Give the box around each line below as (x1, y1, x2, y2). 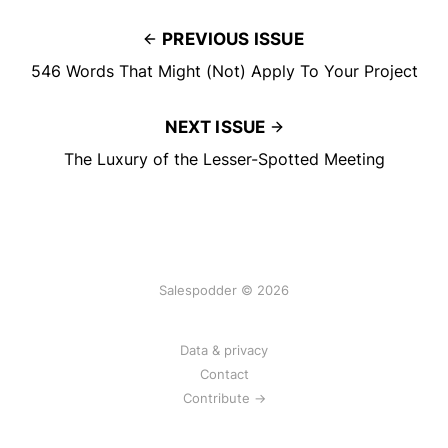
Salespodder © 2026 (159, 282, 289, 299)
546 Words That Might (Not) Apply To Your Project (30, 61, 418, 82)
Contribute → (182, 390, 266, 407)
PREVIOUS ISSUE (162, 29, 304, 50)
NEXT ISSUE (164, 117, 266, 138)
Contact (199, 366, 249, 383)
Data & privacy (180, 342, 268, 359)
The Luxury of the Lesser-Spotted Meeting (63, 149, 385, 170)
